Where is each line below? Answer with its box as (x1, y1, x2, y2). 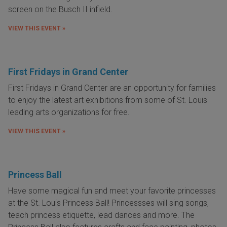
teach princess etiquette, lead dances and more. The (8, 210, 195, 220)
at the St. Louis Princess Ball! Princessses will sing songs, (8, 198, 209, 208)
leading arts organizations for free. (8, 107, 130, 117)
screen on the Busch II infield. (8, 4, 112, 14)
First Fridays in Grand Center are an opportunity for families (8, 83, 216, 93)
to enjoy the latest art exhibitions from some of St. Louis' (8, 95, 209, 105)
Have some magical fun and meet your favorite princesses (8, 185, 216, 196)
